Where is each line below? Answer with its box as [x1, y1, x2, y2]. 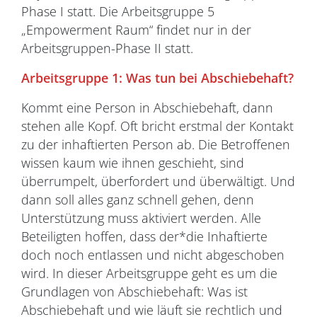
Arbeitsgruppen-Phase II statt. [21, 40, 193, 57]
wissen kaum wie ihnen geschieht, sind [21, 154, 244, 171]
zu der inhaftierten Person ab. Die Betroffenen [21, 136, 290, 153]
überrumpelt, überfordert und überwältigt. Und [21, 173, 295, 190]
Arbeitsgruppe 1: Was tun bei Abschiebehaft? [21, 69, 294, 86]
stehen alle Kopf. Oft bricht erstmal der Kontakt [21, 117, 294, 134]
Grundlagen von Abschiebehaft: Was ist [21, 283, 248, 300]
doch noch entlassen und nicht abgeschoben [21, 246, 284, 263]
